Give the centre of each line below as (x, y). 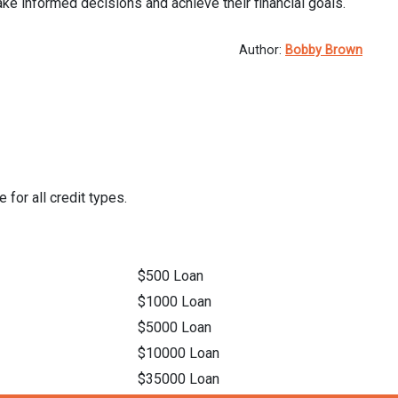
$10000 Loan (179, 353)
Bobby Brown (324, 50)
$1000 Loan (175, 302)
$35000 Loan (179, 379)
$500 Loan (171, 276)
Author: (262, 50)
